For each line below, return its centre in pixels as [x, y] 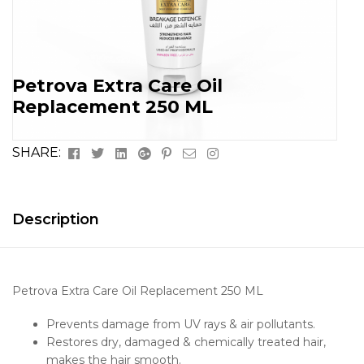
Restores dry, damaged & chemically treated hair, [186, 342]
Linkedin [157, 151]
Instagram [251, 151]
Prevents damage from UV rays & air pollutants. [181, 325]
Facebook [114, 151]
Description [56, 219]
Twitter [130, 151]
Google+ [180, 151]
